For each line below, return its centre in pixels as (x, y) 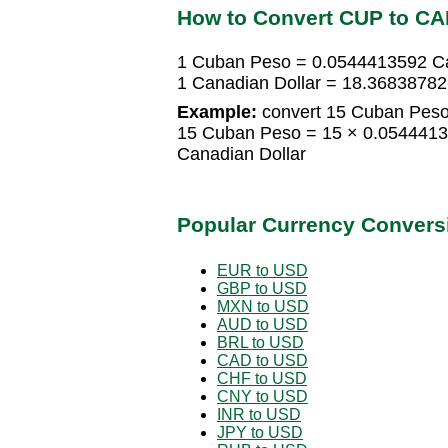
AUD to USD (262, 324)
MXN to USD (263, 306)
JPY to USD (260, 432)
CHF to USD (262, 378)
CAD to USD (262, 360)
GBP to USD (262, 288)
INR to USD (259, 414)
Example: (217, 112)
